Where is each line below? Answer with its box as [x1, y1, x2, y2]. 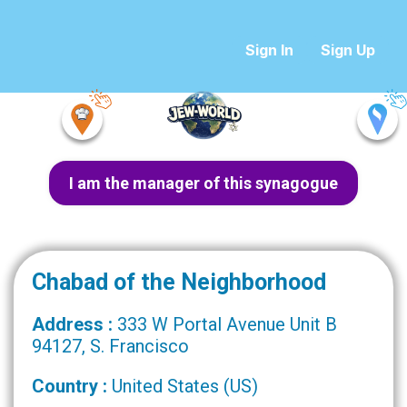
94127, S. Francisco [32, 335, 189, 357]
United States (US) [112, 375, 258, 397]
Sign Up [321, 41, 375, 59]
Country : [32, 375, 112, 397]
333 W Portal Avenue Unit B [117, 313, 337, 335]
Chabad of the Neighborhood [32, 269, 326, 295]
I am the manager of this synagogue [69, 174, 338, 193]
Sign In [245, 41, 293, 59]
